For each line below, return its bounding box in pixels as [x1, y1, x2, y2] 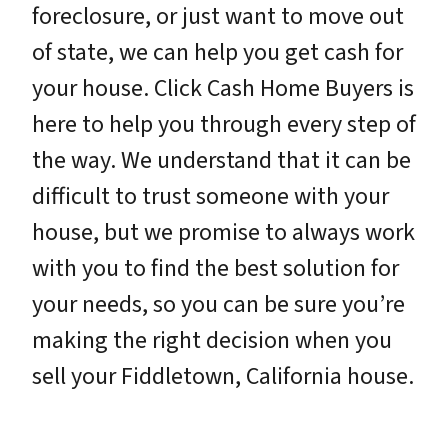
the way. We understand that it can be [32, 142, 411, 178]
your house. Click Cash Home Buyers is [32, 70, 414, 106]
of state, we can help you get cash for [32, 34, 403, 70]
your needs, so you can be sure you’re [32, 286, 405, 322]
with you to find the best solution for [32, 250, 399, 286]
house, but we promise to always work [32, 214, 415, 250]
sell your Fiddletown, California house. [32, 358, 414, 394]
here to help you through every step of [32, 106, 416, 142]
